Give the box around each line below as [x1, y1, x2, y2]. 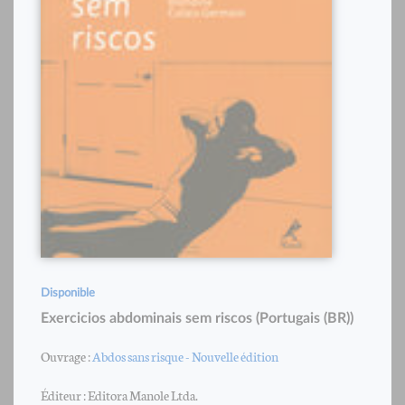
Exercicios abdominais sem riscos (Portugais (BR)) [41, 311, 353, 326]
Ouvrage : [41, 346, 92, 366]
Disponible [41, 287, 95, 300]
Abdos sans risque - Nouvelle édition [92, 346, 278, 366]
